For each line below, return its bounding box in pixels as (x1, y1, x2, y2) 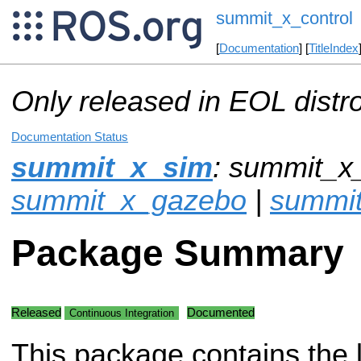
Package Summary (11, 233, 344, 275)
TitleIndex (308, 42, 359, 56)
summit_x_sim (11, 151, 213, 184)
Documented (187, 305, 255, 319)
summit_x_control (215, 8, 353, 29)
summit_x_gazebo (11, 184, 247, 217)
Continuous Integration (69, 306, 174, 319)
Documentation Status (11, 130, 128, 143)
